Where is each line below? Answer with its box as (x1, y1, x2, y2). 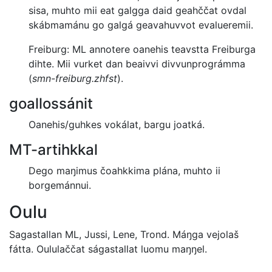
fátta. (9, 243, 36, 256)
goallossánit (9, 95, 93, 113)
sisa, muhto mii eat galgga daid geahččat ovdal (29, 4, 246, 17)
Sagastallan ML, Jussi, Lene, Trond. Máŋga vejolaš (9, 228, 239, 241)
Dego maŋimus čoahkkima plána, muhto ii (29, 165, 220, 177)
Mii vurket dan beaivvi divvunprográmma (57, 58, 245, 70)
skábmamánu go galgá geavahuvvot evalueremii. (29, 19, 253, 32)
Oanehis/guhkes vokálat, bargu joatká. (29, 118, 205, 131)
